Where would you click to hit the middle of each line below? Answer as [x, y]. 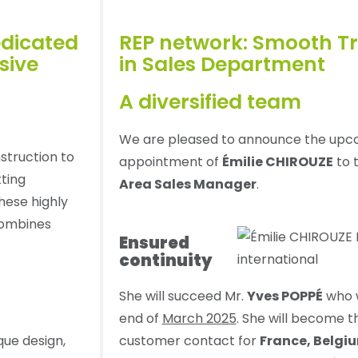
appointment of [170, 162]
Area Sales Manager [187, 184]
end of [140, 318]
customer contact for [189, 341]
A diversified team [212, 102]
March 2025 [199, 318]
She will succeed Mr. [183, 296]
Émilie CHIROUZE [277, 162]
